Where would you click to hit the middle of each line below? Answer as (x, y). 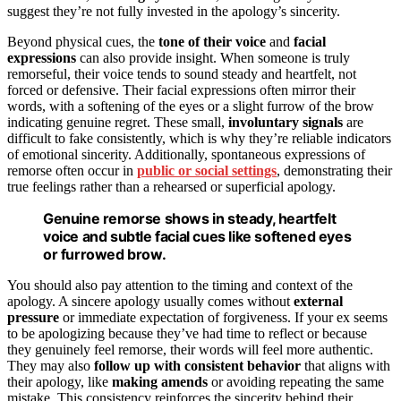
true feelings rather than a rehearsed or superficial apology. (171, 186)
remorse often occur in (72, 170)
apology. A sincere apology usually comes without (150, 301)
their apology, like (60, 381)
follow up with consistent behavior (197, 365)
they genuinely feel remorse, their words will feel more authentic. (190, 349)
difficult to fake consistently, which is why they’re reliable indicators (199, 138)
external (318, 301)
